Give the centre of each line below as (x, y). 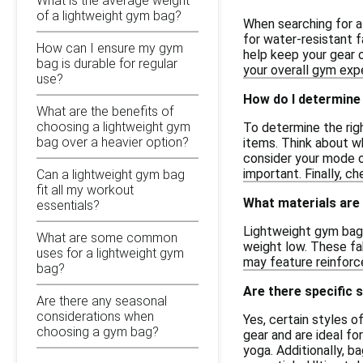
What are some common (107, 237)
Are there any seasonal (102, 301)
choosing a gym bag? (98, 331)
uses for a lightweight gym (110, 253)
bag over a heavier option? (113, 142)
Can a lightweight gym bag (111, 174)
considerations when (95, 316)
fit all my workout (85, 190)
